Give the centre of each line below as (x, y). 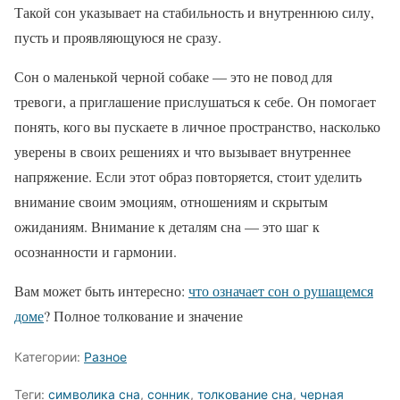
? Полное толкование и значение (143, 315)
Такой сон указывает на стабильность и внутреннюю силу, (194, 12)
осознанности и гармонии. (96, 251)
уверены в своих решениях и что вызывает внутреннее (183, 151)
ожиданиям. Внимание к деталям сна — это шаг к (167, 226)
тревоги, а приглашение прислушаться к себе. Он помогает (195, 101)
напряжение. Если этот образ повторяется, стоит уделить (188, 176)
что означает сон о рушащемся (281, 290)
